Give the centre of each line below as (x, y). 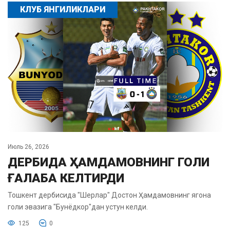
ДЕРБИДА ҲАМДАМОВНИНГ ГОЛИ (109, 162)
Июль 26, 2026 (28, 147)
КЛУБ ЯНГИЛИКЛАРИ (63, 10)
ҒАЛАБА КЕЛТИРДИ (66, 178)
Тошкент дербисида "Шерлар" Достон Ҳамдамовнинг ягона (109, 195)
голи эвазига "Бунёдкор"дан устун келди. (78, 207)
